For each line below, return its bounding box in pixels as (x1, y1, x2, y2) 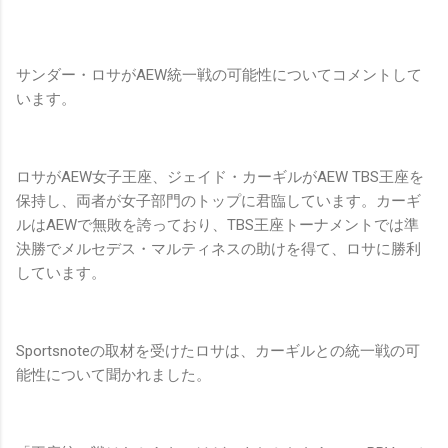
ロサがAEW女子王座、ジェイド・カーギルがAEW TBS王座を (16, 168, 424, 187)
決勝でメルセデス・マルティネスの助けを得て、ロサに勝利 (16, 240, 421, 259)
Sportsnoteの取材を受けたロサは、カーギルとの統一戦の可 (16, 342, 420, 361)
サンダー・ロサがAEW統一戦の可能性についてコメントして (16, 66, 422, 85)
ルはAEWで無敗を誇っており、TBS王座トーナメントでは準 (16, 216, 419, 235)
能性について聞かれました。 (16, 366, 211, 385)
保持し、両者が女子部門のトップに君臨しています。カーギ (16, 192, 421, 211)
